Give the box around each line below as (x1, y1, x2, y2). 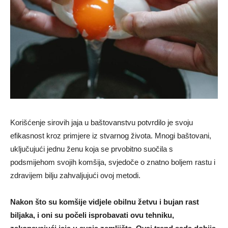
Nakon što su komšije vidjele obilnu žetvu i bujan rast (10, 197, 199, 207)
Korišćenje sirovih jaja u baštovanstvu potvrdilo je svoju (10, 118, 193, 127)
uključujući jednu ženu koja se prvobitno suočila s (10, 145, 173, 154)
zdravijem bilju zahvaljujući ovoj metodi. (10, 171, 140, 180)
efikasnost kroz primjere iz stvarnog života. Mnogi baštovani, (10, 131, 211, 140)
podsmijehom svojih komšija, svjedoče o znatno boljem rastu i (10, 158, 215, 167)
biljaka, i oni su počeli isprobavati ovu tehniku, (10, 211, 174, 220)
